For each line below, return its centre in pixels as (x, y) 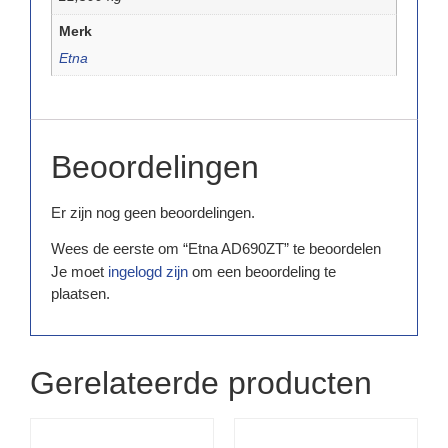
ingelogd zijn (148, 272)
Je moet (79, 272)
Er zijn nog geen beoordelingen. (153, 212)
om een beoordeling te (262, 272)
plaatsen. (80, 294)
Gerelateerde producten (201, 383)
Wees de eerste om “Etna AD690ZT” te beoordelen (216, 249)
